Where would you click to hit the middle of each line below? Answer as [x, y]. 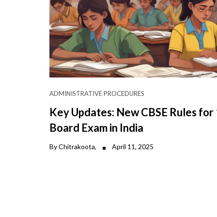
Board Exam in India [96, 127]
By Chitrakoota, [74, 146]
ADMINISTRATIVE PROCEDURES [97, 93]
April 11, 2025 [132, 146]
